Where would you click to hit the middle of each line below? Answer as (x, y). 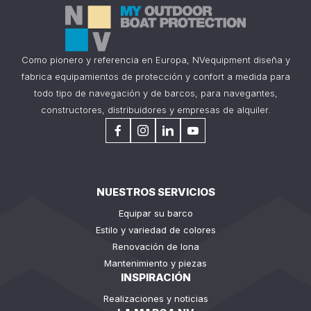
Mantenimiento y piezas (155, 263)
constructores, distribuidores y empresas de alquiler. (155, 110)
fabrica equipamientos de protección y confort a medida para (155, 77)
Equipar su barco (155, 213)
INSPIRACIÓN (155, 278)
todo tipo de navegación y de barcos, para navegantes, (155, 93)
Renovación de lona (155, 247)
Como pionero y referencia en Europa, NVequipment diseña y (155, 60)
